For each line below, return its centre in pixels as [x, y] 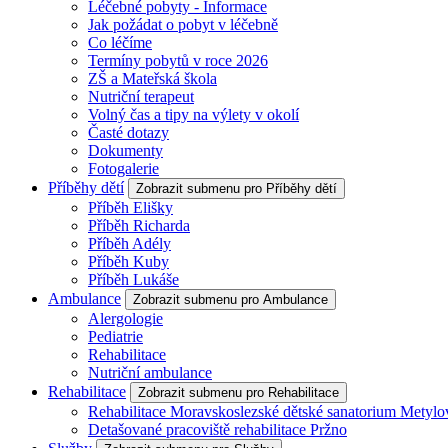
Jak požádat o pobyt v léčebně [183, 24]
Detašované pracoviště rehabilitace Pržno [217, 429]
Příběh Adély [129, 243]
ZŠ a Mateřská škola [152, 78]
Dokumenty [125, 150]
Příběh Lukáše [133, 279]
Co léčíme [120, 42]
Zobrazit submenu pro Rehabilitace [238, 392]
